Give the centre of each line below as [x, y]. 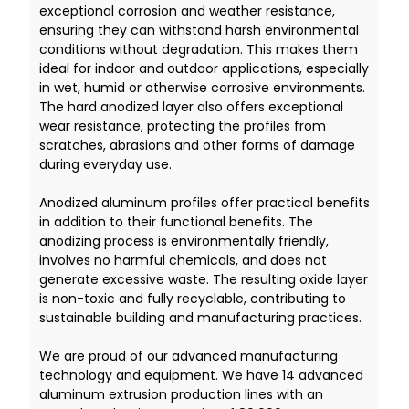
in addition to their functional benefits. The [176, 221]
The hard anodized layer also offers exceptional [191, 106]
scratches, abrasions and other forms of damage [197, 145]
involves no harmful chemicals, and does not [183, 260]
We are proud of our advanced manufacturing [188, 356]
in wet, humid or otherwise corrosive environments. [202, 87]
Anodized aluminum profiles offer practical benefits [204, 202]
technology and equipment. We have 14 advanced [201, 375]
